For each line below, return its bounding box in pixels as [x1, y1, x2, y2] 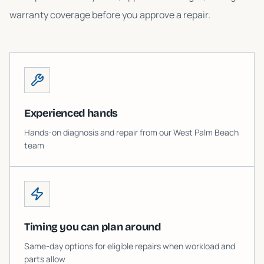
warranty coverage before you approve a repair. [9, 8, 210, 21]
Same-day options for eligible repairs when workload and [24, 240, 235, 252]
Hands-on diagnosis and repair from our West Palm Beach [24, 127, 239, 138]
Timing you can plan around [24, 220, 161, 233]
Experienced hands [24, 107, 118, 120]
